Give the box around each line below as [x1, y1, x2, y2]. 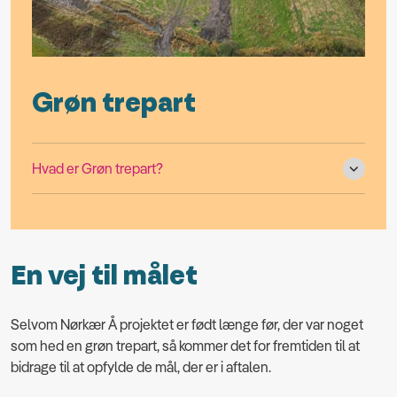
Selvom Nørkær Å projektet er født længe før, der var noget [11, 315, 363, 333]
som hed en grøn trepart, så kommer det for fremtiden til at [11, 336, 360, 354]
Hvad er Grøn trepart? [32, 160, 163, 178]
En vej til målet [11, 259, 198, 294]
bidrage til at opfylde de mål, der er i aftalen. [11, 357, 271, 376]
